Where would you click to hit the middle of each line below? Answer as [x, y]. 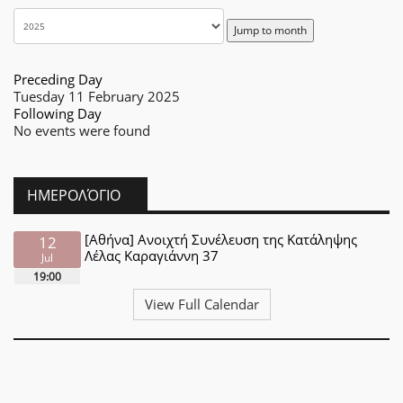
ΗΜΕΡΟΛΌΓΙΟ [74, 195]
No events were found [82, 130]
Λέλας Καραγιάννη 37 [152, 255]
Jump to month [270, 30]
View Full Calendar [201, 304]
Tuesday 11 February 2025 [97, 96]
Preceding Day [58, 79]
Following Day [58, 113]
